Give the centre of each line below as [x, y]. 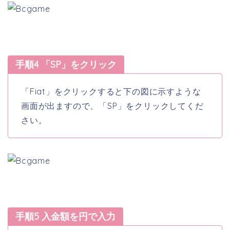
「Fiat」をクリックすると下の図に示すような [111, 92]
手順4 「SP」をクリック [66, 65]
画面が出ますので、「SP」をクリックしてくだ [112, 106]
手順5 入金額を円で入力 [65, 217]
